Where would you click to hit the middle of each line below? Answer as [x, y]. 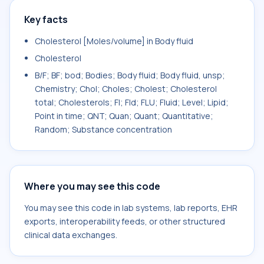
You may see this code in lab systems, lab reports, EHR [131, 208]
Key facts [46, 19]
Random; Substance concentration [103, 129]
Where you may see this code [92, 186]
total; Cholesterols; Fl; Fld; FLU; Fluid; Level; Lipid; [132, 102]
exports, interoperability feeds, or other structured [125, 221]
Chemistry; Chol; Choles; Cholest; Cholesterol [126, 89]
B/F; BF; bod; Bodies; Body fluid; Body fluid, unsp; [130, 75]
